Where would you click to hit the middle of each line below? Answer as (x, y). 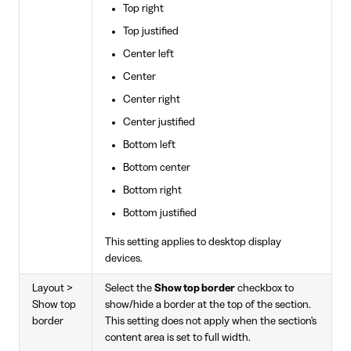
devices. (124, 259)
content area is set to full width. (178, 338)
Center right (151, 100)
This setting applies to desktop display (193, 242)
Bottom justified (159, 213)
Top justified (150, 32)
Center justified (159, 123)
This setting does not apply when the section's (211, 322)
